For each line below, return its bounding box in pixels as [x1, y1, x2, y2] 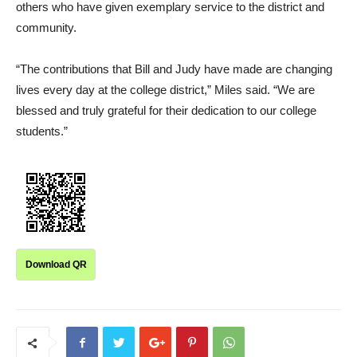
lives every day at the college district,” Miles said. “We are [16, 83, 315, 97]
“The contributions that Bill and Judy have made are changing [16, 62, 332, 76]
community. [16, 21, 76, 35]
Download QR [25, 259, 87, 271]
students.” [16, 124, 71, 139]
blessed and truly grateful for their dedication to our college [16, 104, 316, 118]
